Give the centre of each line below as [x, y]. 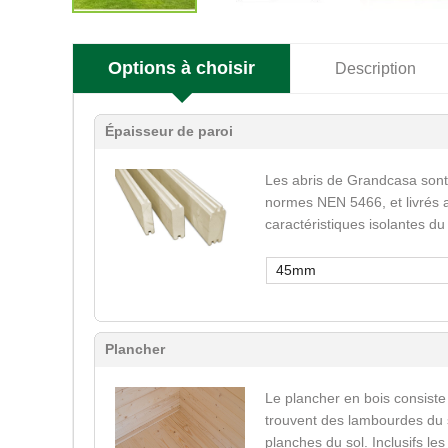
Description [375, 68]
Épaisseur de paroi [169, 131]
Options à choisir [181, 68]
